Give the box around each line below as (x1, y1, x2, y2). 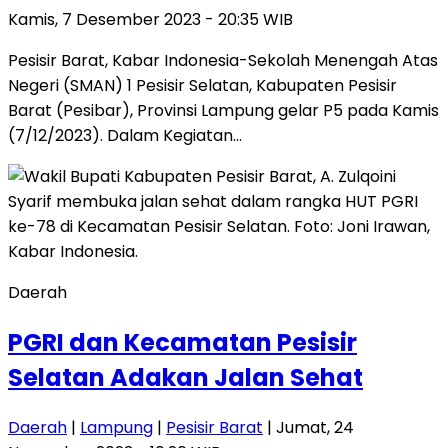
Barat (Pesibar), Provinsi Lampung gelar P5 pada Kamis (8, 99, 439, 123)
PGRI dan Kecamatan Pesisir (8, 325, 357, 359)
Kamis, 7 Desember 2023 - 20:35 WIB (8, 8, 293, 32)
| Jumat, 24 (263, 415, 354, 439)
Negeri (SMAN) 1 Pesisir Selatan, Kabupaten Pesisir (8, 74, 397, 98)
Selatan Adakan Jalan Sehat (8, 360, 363, 394)
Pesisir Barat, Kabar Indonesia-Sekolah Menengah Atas (8, 49, 438, 73)
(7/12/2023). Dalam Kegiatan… (8, 124, 242, 148)
